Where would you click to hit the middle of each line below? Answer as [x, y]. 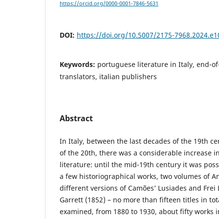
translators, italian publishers [108, 76]
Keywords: [78, 64]
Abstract [76, 118]
